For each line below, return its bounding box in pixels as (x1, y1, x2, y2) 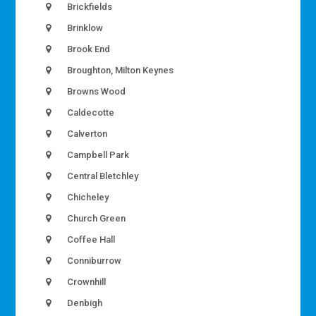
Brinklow (65, 23, 104, 34)
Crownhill (65, 276, 107, 288)
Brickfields (65, 1, 113, 13)
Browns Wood (65, 86, 126, 97)
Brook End (65, 44, 111, 55)
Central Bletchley (65, 171, 139, 182)
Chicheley (65, 192, 109, 203)
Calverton (65, 128, 108, 140)
